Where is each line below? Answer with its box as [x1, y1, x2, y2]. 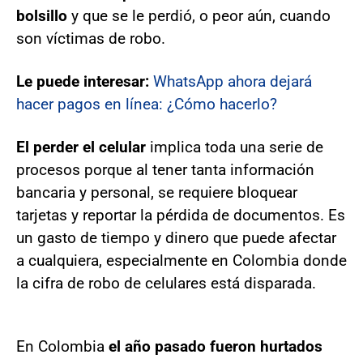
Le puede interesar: [16, 71, 153, 91]
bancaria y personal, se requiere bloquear [16, 182, 297, 202]
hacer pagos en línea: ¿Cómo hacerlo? [16, 94, 277, 113]
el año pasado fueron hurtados [109, 336, 322, 356]
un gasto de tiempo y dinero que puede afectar [16, 228, 336, 247]
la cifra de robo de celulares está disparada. [16, 273, 316, 293]
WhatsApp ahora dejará [153, 71, 312, 91]
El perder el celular [16, 137, 146, 156]
